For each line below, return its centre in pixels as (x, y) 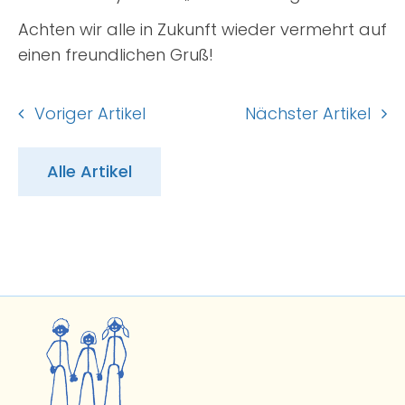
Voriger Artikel (89, 113)
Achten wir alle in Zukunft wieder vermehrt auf (202, 30)
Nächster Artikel (308, 113)
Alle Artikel (89, 172)
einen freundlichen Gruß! (115, 55)
